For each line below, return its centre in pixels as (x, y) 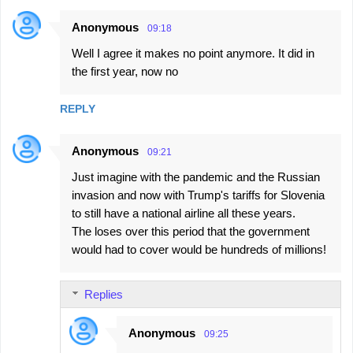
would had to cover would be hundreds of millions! (199, 250)
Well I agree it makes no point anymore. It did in (193, 54)
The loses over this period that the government (191, 232)
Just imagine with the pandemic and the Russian (196, 177)
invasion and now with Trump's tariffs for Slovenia (198, 195)
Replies (104, 295)
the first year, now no (125, 72)
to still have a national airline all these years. (184, 214)
